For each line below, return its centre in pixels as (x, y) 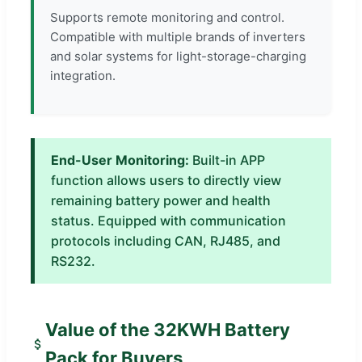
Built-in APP (227, 160)
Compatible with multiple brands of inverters (178, 36)
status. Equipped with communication (168, 220)
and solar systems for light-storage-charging (178, 56)
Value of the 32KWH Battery (167, 329)
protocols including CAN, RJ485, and (166, 240)
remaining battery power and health (161, 200)
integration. (83, 75)
